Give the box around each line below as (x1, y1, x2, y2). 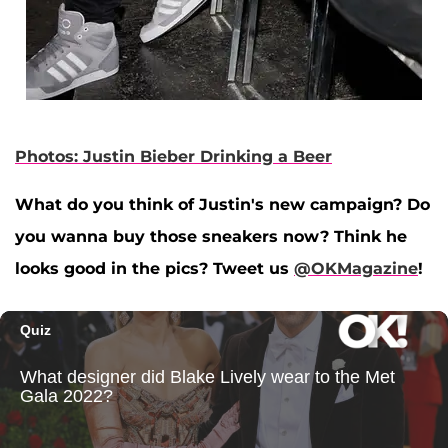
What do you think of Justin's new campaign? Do (15, 195, 430, 215)
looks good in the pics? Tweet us (15, 259, 294, 279)
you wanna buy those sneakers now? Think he (15, 227, 407, 247)
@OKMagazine (294, 259, 418, 279)
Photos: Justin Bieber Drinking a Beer (15, 147, 332, 167)
